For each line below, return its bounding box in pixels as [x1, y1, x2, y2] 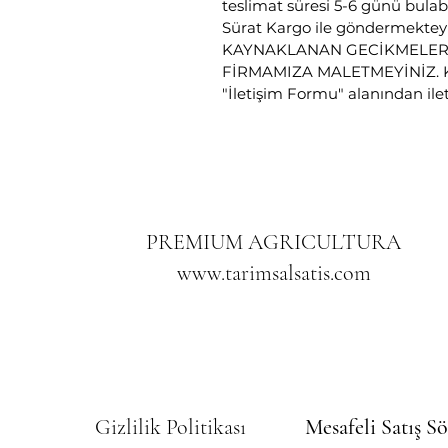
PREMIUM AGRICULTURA [146, 229, 401, 255]
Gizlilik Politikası [94, 414, 246, 440]
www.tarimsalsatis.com [176, 260, 371, 286]
